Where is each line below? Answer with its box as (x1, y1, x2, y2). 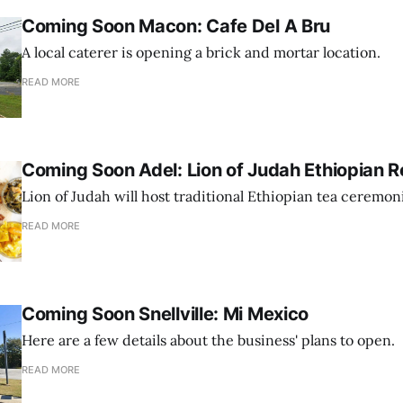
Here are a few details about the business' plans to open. (22, 331, 395, 350)
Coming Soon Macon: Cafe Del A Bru (22, 15, 331, 38)
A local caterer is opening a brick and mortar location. (22, 43, 381, 62)
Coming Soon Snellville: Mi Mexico (22, 303, 309, 326)
